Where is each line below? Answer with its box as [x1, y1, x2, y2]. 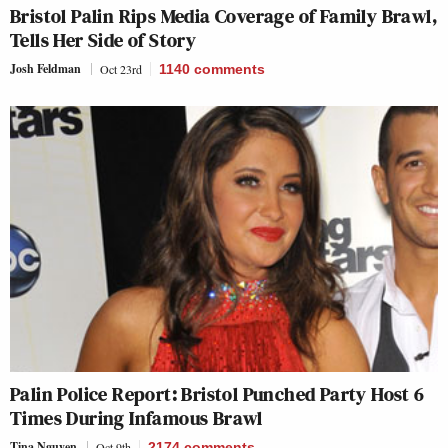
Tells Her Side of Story [10, 25, 197, 54]
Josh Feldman [10, 59, 81, 77]
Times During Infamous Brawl [10, 403, 263, 432]
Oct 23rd [100, 60, 142, 77]
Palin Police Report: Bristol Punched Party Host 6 [10, 379, 425, 408]
